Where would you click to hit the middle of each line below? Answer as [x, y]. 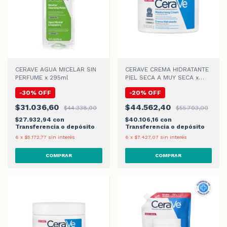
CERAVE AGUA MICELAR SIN [56, 69]
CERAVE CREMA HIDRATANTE [167, 69]
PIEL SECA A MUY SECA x [162, 77]
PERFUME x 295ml [42, 77]
